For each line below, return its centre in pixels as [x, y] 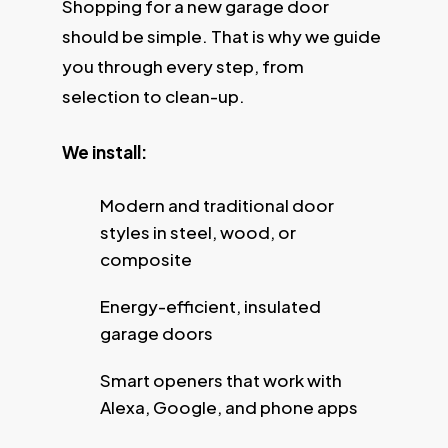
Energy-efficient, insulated [210, 306]
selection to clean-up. [153, 96]
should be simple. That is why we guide [221, 36]
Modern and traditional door [216, 205]
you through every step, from [182, 66]
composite [145, 259]
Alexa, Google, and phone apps [228, 407]
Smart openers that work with [220, 380]
